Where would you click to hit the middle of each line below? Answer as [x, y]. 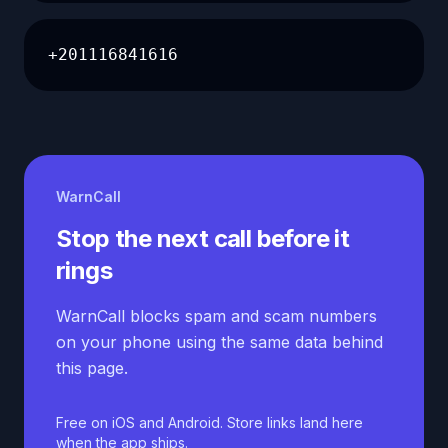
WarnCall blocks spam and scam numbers [216, 316]
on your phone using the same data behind [219, 342]
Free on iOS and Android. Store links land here [209, 422]
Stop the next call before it [203, 238]
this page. [92, 368]
